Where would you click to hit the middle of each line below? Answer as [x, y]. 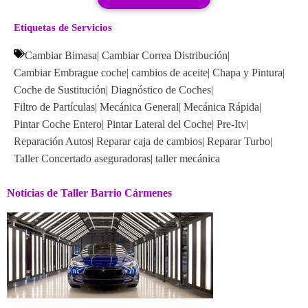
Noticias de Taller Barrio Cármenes [89, 193]
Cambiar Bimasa [61, 55]
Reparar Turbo [239, 141]
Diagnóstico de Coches [161, 90]
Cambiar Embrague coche [70, 73]
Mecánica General [139, 107]
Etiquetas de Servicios [63, 27]
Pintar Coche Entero [58, 124]
